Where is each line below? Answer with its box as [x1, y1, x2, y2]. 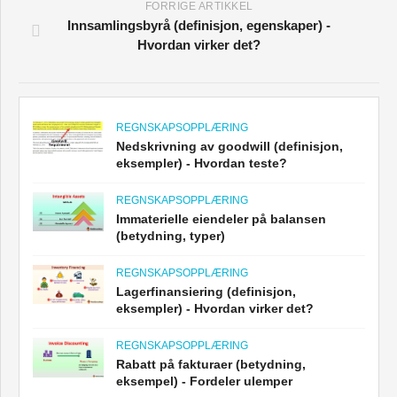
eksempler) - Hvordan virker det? [116, 300, 314, 315]
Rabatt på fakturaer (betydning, [116, 356, 306, 371]
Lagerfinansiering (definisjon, [116, 284, 296, 299]
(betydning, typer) [116, 228, 225, 243]
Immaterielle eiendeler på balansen [116, 211, 326, 226]
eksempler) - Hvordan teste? [116, 155, 287, 170]
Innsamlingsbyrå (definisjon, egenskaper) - [67, 17, 331, 33]
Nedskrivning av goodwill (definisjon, [116, 138, 343, 153]
